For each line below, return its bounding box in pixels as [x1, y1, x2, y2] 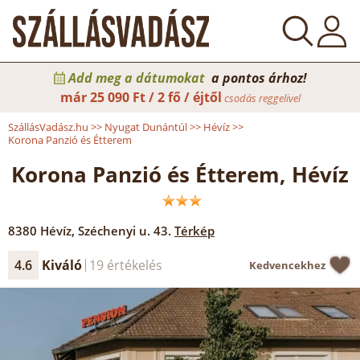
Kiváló [42, 256, 82, 274]
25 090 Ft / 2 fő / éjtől [89, 88, 222, 106]
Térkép [174, 223, 215, 239]
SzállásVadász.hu [8, 120, 88, 134]
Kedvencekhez [249, 258, 328, 272]
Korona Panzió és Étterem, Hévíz [11, 160, 349, 189]
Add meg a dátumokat [67, 69, 205, 87]
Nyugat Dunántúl [104, 120, 187, 134]
